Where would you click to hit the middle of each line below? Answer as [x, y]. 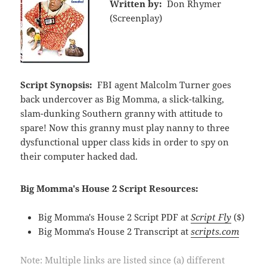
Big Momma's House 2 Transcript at [115, 231]
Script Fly [211, 217]
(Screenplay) [136, 18]
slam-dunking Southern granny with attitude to [122, 113]
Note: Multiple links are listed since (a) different [123, 260]
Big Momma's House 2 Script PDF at [115, 217]
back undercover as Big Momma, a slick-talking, [122, 99]
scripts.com [215, 231]
